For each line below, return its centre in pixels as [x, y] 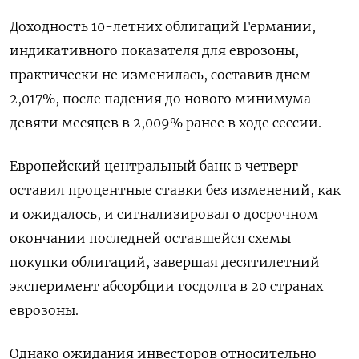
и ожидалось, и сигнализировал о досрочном [164, 214]
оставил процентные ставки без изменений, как [175, 190]
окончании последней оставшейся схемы [150, 238]
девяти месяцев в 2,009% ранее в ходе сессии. [165, 122]
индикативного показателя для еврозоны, [154, 50]
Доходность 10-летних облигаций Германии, [163, 26]
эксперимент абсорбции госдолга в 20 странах [166, 286]
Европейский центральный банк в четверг [154, 165]
